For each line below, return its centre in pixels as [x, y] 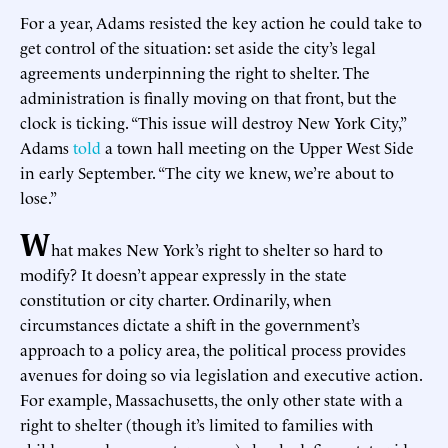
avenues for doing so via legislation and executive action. [221, 373]
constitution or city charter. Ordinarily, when [176, 298]
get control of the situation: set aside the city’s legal [198, 46]
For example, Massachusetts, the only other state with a [211, 398]
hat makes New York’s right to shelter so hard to [217, 248]
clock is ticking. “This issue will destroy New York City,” [212, 121]
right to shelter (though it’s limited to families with [196, 423]
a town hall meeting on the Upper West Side [257, 146]
